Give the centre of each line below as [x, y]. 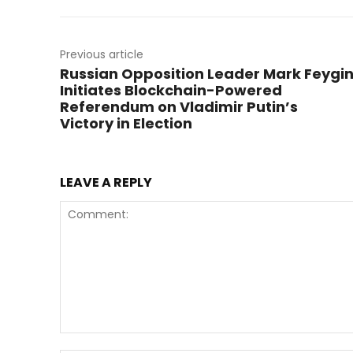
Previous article [102, 55]
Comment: [85, 341]
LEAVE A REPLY [106, 183]
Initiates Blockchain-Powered [171, 91]
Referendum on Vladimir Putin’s [179, 107]
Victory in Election [126, 124]
